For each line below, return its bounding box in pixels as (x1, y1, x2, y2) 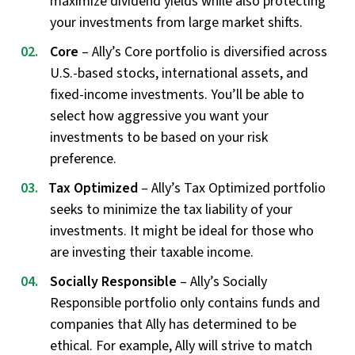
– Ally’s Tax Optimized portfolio (141, 177, 326, 198)
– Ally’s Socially (177, 271, 267, 292)
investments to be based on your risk (50, 127, 268, 147)
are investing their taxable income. (50, 242, 254, 262)
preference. (50, 148, 116, 169)
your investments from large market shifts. (50, 12, 303, 32)
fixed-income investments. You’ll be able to (50, 84, 304, 105)
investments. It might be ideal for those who (50, 220, 314, 241)
